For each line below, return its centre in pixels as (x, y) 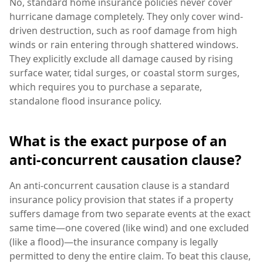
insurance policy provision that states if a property (121, 199)
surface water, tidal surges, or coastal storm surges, (124, 73)
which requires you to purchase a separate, (106, 87)
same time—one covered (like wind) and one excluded (129, 227)
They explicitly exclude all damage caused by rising (121, 59)
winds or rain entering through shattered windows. (124, 45)
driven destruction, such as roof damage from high (123, 31)
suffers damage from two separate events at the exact (130, 213)
